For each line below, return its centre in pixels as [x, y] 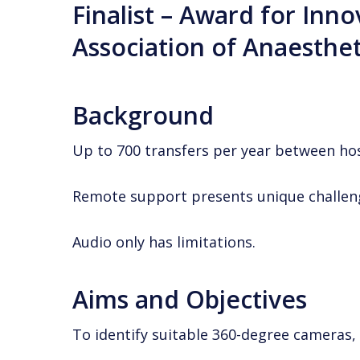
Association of [158, 47]
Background [143, 115]
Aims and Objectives [190, 299]
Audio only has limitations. [164, 241]
